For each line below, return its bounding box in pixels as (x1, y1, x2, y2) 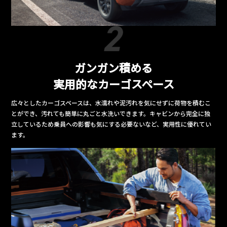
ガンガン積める (74, 59, 153, 75)
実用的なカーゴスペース (53, 75, 174, 92)
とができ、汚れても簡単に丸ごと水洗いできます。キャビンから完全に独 (11, 108, 211, 118)
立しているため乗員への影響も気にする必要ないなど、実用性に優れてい (11, 119, 212, 128)
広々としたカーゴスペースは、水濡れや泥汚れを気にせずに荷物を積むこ (11, 98, 211, 107)
